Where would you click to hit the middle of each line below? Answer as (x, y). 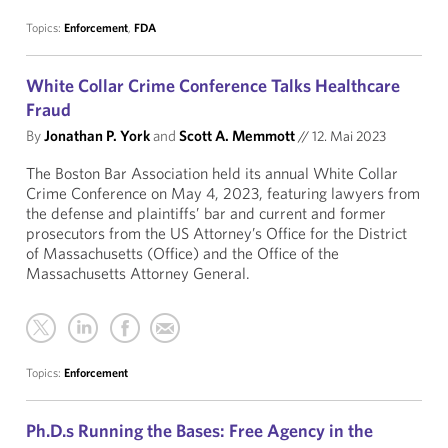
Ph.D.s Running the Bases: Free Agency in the (199, 430)
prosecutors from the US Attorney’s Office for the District (216, 233)
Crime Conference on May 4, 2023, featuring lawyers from (223, 193)
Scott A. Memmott (237, 135)
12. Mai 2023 (347, 136)
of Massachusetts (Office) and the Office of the (182, 253)
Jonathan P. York (97, 135)
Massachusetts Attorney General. (138, 273)
